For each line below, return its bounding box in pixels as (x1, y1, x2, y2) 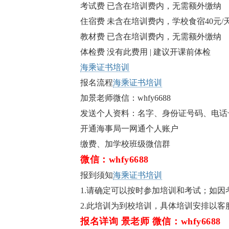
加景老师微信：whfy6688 (80, 94, 171, 102)
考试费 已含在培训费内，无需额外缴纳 (80, 2, 221, 10)
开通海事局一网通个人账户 (80, 124, 178, 133)
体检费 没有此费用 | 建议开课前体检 (80, 48, 211, 56)
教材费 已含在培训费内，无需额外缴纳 (80, 32, 221, 41)
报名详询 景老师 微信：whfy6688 (80, 216, 221, 226)
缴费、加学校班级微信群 (80, 140, 170, 148)
